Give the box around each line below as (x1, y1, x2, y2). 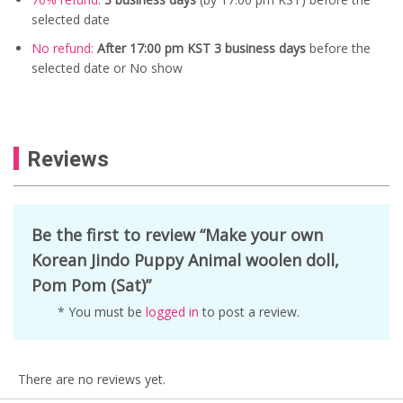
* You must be (58, 302, 146, 320)
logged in (146, 302, 199, 320)
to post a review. (199, 302, 300, 320)
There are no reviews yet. (18, 370, 166, 388)
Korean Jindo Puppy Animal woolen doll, (31, 248, 339, 271)
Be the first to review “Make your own (31, 223, 323, 246)
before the (309, 39, 371, 57)
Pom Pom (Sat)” (31, 273, 151, 296)
